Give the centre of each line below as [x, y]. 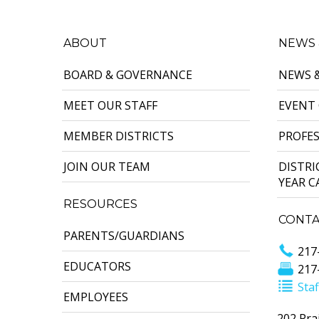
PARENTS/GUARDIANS [124, 235]
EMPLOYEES [96, 297]
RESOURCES [100, 204]
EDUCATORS [97, 266]
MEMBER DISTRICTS [119, 136]
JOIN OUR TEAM [107, 166]
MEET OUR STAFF [110, 105]
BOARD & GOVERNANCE [128, 74]
